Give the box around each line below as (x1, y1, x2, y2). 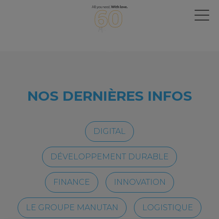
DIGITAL (93, 127, 126, 136)
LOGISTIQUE (142, 203, 193, 212)
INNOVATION (114, 177, 166, 187)
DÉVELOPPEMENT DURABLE (50, 152, 169, 161)
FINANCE (53, 177, 90, 187)
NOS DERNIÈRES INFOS (27, 88, 192, 104)
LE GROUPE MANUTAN (26, 203, 118, 212)
